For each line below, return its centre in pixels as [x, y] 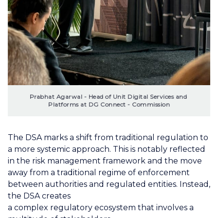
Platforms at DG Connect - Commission [109, 104]
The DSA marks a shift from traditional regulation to [108, 137]
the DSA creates [39, 196]
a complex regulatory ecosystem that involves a [101, 207]
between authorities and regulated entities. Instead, [109, 184]
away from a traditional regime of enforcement [99, 172]
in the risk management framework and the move [105, 161]
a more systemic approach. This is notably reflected [107, 149]
